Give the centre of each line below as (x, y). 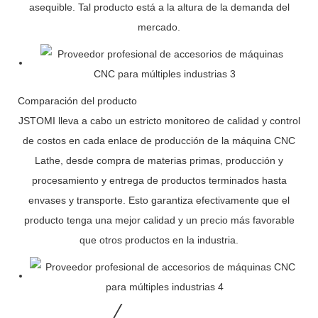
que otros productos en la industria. (159, 240)
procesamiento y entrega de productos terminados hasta (159, 180)
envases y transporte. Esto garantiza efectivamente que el (159, 200)
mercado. (159, 27)
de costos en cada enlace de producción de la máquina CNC (159, 140)
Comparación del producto (77, 100)
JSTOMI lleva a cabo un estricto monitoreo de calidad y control (159, 120)
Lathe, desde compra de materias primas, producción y (159, 160)
